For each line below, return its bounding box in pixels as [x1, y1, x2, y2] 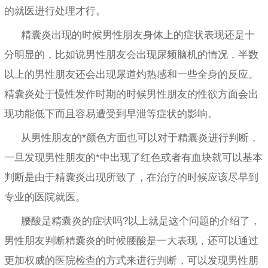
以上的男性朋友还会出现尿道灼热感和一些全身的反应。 [4, 68, 258, 80]
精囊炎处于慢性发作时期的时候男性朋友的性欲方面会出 [4, 88, 258, 100]
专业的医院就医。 [4, 191, 86, 203]
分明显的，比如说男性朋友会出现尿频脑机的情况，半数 [4, 48, 258, 60]
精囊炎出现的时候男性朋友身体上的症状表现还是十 [21, 29, 255, 41]
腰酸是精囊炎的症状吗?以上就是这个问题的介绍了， [21, 215, 260, 227]
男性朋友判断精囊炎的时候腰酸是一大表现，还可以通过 [4, 234, 258, 246]
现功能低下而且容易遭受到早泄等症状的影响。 [4, 108, 218, 120]
